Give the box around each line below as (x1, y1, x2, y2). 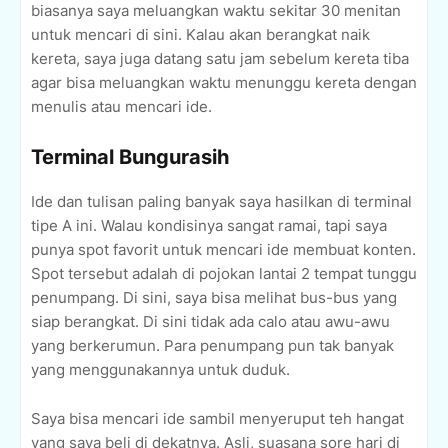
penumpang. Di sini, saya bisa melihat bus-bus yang (31, 288, 397, 308)
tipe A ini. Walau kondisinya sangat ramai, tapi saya (31, 216, 387, 236)
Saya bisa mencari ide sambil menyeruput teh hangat (31, 409, 404, 429)
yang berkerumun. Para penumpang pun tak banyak (31, 336, 394, 356)
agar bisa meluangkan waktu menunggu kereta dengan (31, 73, 417, 93)
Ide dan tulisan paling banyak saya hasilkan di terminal (31, 192, 412, 212)
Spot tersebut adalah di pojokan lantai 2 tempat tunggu (31, 264, 417, 284)
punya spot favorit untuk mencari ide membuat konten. (31, 240, 416, 260)
